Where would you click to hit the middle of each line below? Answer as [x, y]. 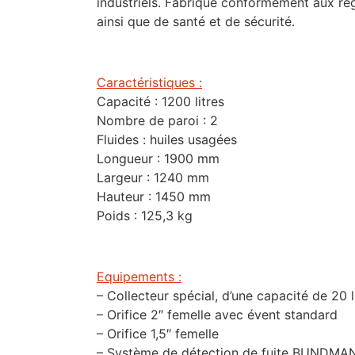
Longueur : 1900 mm [158, 159]
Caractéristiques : [149, 83]
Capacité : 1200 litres [160, 102]
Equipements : [139, 276]
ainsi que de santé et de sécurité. [196, 22]
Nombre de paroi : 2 [157, 121]
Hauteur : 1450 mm [154, 197]
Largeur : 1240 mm [153, 178]
